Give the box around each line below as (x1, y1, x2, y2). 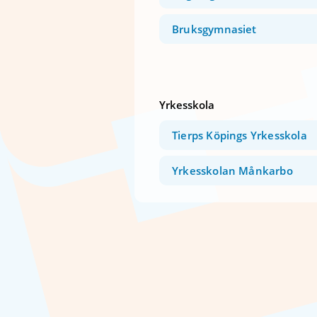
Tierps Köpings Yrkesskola (172, 128, 307, 143)
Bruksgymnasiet (172, 21, 257, 36)
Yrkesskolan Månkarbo (172, 163, 293, 178)
